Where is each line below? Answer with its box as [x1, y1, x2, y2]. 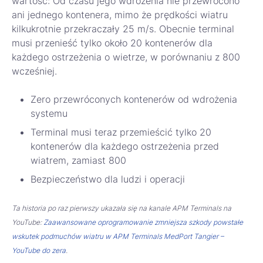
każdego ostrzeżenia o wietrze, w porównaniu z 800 [12, 51, 240, 63]
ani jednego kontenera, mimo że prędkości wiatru [12, 9, 228, 21]
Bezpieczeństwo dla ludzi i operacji [31, 173, 185, 186]
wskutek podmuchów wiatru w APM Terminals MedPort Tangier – [12, 232, 224, 241]
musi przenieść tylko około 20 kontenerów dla [12, 37, 213, 49]
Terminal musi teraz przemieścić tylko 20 [31, 126, 211, 139]
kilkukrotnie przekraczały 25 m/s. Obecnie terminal [12, 23, 234, 35]
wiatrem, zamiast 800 [31, 154, 126, 167]
